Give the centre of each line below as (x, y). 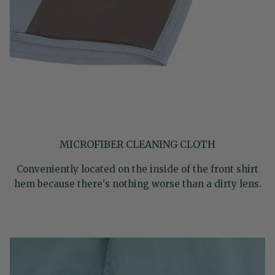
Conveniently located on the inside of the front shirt (137, 169)
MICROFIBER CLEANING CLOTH (137, 144)
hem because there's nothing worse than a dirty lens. (137, 184)
